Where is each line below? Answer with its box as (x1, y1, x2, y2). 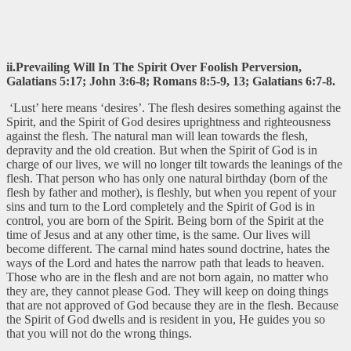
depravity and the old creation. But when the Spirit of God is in (6, 143, 317, 157)
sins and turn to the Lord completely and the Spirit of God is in (6, 199, 315, 213)
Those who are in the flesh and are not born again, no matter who (6, 270, 328, 284)
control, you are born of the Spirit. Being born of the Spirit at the (6, 213, 324, 227)
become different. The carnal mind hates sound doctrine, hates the (6, 241, 330, 255)
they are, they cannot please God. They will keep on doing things (6, 284, 328, 298)
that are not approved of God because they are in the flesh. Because (6, 298, 338, 312)
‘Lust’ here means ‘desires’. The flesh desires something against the (6, 100, 341, 114)
